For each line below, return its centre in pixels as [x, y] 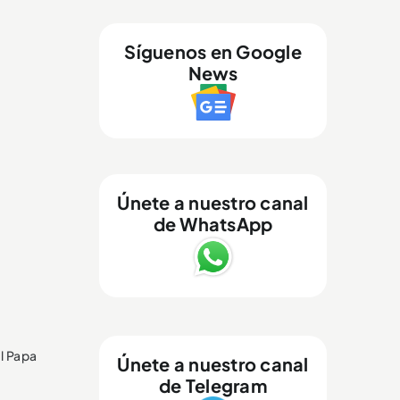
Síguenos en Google [213, 51]
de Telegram [213, 385]
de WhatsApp [213, 223]
